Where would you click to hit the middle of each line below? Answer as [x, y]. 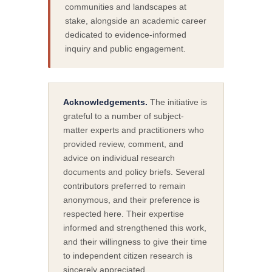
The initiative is [178, 102]
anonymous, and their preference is [132, 199]
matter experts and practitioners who [134, 130]
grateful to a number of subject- [124, 116]
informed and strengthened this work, [135, 227]
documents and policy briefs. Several [134, 172]
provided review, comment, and [124, 144]
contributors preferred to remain [125, 185]
